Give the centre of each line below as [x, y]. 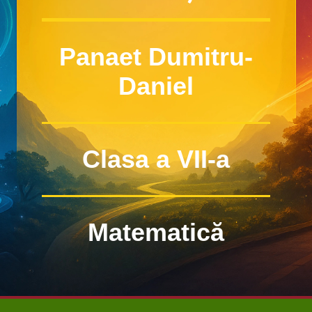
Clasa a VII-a [156, 159]
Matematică [156, 232]
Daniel [156, 86]
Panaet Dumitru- [156, 57]
